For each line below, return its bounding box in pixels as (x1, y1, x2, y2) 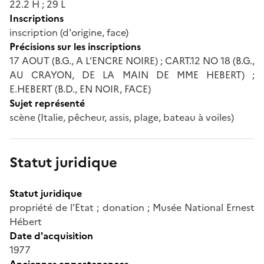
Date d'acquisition (9, 228, 93, 243)
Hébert (9, 214, 42, 229)
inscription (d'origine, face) (9, 25, 128, 39)
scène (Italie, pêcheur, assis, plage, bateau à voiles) (9, 110, 234, 124)
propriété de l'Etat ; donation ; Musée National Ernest (9, 200, 255, 214)
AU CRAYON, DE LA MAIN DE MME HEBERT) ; (9, 67, 255, 82)
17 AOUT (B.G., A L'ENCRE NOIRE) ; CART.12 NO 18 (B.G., (9, 53, 255, 68)
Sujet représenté (9, 95, 85, 110)
